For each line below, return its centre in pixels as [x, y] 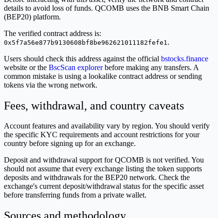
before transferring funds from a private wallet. [75, 195]
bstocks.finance [185, 58]
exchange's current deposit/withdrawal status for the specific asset [104, 186]
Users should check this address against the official [82, 58]
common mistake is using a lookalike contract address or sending [103, 76]
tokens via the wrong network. [51, 85]
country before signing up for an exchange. [70, 144]
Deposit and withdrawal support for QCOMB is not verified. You [104, 160]
